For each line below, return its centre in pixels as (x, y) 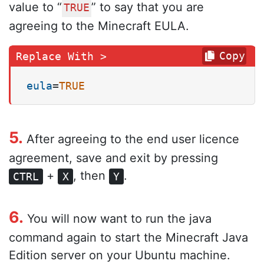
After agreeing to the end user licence (131, 139)
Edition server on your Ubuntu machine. (120, 255)
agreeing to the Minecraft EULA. (99, 26)
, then (91, 176)
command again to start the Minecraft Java (128, 238)
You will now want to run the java (118, 219)
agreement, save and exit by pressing (113, 158)
